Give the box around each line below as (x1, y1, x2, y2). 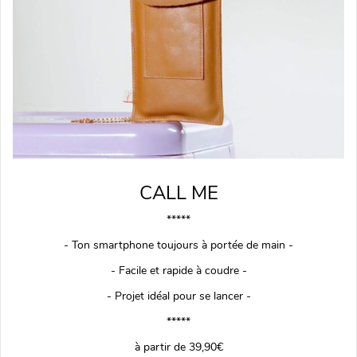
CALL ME (139, 179, 218, 206)
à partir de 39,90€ (134, 339, 223, 355)
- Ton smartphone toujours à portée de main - (64, 237, 293, 253)
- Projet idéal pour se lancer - (106, 288, 251, 304)
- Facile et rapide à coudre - (110, 262, 247, 278)
